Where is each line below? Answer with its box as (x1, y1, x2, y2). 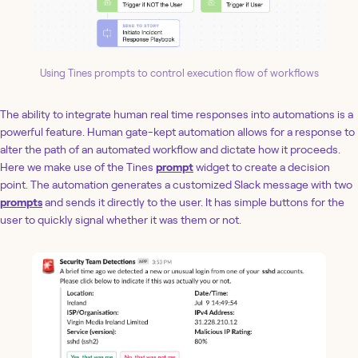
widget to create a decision (193, 160, 330, 173)
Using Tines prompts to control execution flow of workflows (39, 66, 319, 79)
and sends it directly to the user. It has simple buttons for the (42, 195, 344, 209)
